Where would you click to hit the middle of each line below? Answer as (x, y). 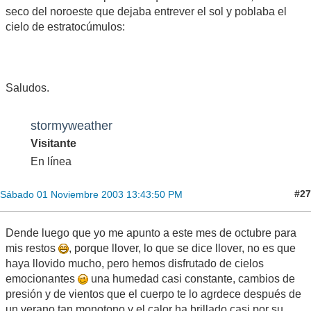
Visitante (53, 143)
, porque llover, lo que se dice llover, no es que (182, 248)
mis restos (32, 248)
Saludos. (27, 87)
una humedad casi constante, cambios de (192, 278)
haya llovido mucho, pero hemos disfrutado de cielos (135, 263)
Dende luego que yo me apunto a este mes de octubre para (151, 233)
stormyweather (72, 125)
